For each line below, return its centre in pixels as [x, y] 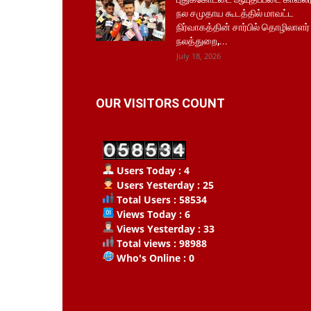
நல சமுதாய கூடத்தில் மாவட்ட [235, 13]
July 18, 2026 [199, 56]
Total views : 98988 [160, 243]
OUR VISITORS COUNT [160, 103]
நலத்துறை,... [202, 41]
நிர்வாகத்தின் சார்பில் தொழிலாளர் [243, 27]
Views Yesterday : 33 [164, 229]
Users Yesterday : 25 [164, 185]
